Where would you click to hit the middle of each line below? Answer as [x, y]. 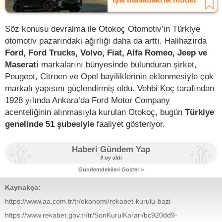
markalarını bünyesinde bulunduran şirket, [118, 64]
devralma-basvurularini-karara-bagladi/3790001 [80, 210]
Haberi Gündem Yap [111, 149]
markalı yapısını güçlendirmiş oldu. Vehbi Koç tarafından [110, 88]
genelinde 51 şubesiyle [50, 124]
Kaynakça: [23, 187]
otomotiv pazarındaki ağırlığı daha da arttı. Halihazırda [106, 40]
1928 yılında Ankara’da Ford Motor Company [87, 100]
